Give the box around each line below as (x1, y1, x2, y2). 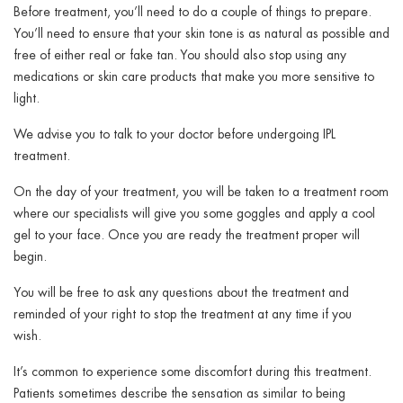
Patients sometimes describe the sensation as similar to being (13, 383, 345, 401)
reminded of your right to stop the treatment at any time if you (13, 304, 352, 322)
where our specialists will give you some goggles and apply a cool (13, 203, 375, 221)
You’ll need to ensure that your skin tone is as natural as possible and (13, 23, 390, 41)
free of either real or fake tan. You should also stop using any (13, 45, 346, 63)
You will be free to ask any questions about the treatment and (13, 282, 349, 300)
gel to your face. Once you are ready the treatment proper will (13, 225, 360, 243)
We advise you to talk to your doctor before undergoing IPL (13, 124, 336, 142)
